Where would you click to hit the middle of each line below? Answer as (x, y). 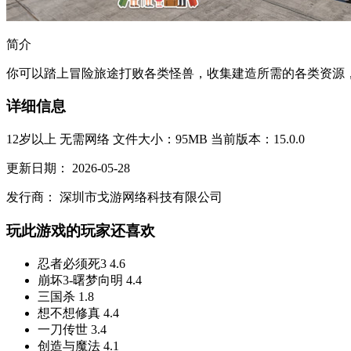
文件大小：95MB (160, 139)
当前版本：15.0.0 (258, 139)
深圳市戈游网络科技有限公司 (141, 197)
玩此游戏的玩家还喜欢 (81, 230)
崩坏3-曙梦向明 (80, 280)
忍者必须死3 (72, 263)
